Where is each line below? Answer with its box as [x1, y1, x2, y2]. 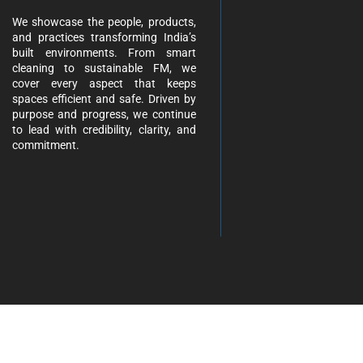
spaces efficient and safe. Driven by [12, 92, 196, 105]
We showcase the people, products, [12, 15, 196, 28]
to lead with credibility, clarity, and [12, 123, 196, 136]
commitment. [12, 139, 79, 152]
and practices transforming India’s [12, 31, 196, 44]
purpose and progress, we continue [12, 108, 196, 121]
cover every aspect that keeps [12, 77, 196, 90]
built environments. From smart [12, 46, 196, 59]
